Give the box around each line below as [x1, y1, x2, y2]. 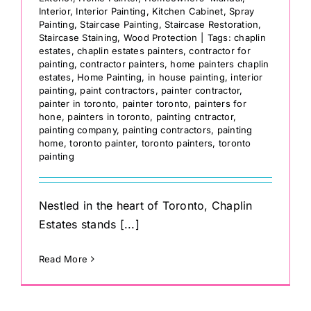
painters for [194, 98, 246, 110]
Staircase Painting [80, 19, 159, 31]
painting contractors [122, 124, 212, 136]
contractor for [189, 45, 251, 57]
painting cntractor [155, 111, 233, 123]
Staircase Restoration [165, 19, 259, 31]
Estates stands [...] [39, 217, 140, 232]
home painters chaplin [170, 58, 269, 70]
